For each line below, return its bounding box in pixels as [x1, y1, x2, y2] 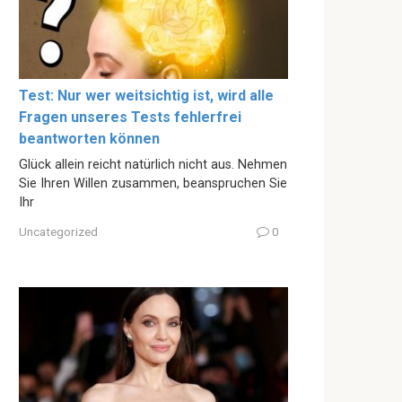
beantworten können [19, 129, 160, 147]
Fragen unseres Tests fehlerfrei [19, 108, 241, 126]
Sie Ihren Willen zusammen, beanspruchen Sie [19, 175, 287, 191]
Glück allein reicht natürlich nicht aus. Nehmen [19, 156, 287, 172]
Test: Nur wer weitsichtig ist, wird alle [19, 86, 274, 104]
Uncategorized [19, 224, 98, 240]
